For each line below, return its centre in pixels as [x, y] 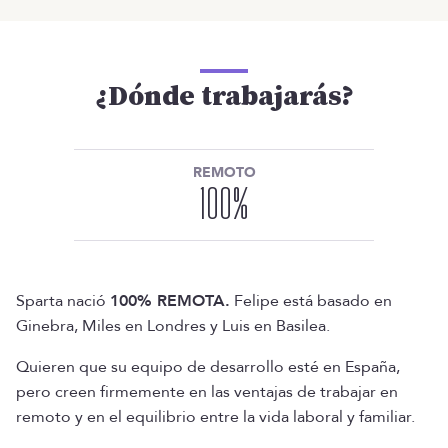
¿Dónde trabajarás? [224, 96]
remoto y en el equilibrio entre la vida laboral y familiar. [215, 417]
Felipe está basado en [311, 301]
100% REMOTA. [170, 301]
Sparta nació [63, 301]
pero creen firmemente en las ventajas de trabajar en [207, 392]
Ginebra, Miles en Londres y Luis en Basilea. [173, 326]
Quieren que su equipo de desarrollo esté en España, [208, 367]
